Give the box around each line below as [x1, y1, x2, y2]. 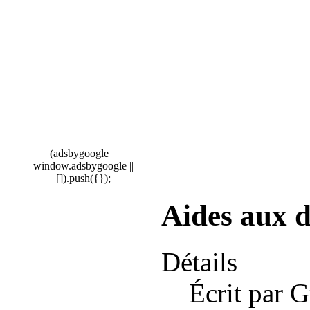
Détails [161, 247, 237, 277]
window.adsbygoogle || [33, 160, 134, 172]
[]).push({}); [56, 172, 111, 185]
